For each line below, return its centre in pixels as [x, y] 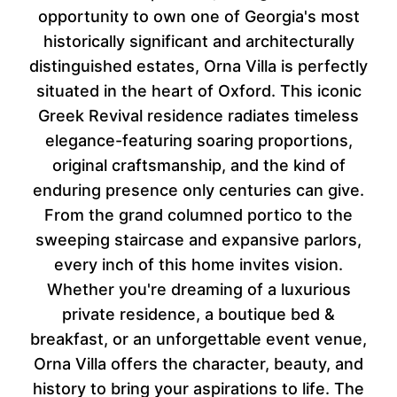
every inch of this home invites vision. [198, 264]
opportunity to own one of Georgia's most [198, 16]
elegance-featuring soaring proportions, [198, 140]
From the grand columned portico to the [198, 214]
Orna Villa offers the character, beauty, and [198, 363]
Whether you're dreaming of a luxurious [198, 289]
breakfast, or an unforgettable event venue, [198, 339]
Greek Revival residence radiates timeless [198, 115]
